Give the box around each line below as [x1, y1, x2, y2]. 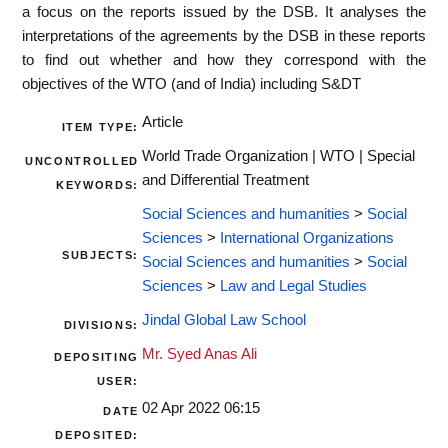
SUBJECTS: [62, 249, 139, 262]
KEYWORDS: [56, 179, 139, 192]
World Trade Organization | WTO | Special [142, 148, 415, 165]
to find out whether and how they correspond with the [22, 51, 426, 68]
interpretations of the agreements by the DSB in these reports [22, 27, 426, 44]
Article [142, 114, 183, 131]
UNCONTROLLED [25, 155, 139, 168]
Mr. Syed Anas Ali [142, 346, 257, 363]
